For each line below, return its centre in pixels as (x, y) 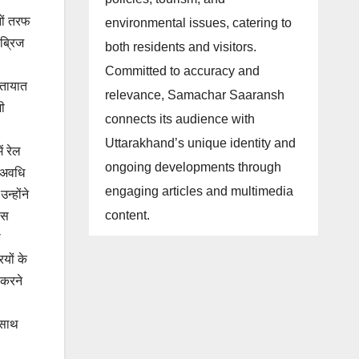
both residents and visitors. (180, 47)
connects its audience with (179, 119)
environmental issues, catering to (198, 23)
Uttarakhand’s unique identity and (200, 143)
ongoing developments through (193, 167)
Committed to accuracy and (182, 71)
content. (127, 216)
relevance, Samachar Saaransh (194, 95)
